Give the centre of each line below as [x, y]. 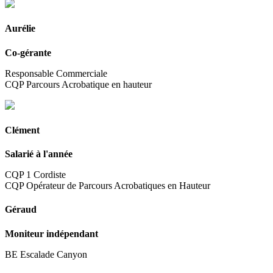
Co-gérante [28, 52]
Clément [22, 130]
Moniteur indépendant [51, 233]
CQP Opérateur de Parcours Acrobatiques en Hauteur [108, 186]
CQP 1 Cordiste [35, 175]
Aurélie [20, 29]
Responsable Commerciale [56, 73]
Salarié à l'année [39, 154]
